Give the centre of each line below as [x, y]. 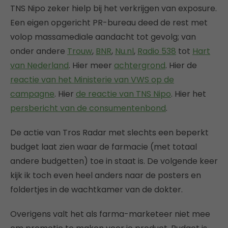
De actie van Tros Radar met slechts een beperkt [109, 133]
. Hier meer [91, 66]
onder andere [39, 51]
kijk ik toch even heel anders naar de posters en [106, 176]
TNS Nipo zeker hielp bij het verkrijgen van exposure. [113, 9]
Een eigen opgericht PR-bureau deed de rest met [109, 23]
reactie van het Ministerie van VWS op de [92, 80]
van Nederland [39, 66]
